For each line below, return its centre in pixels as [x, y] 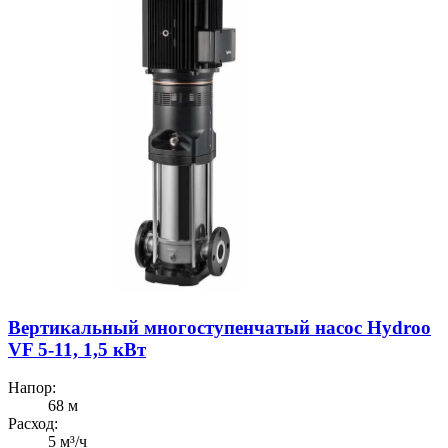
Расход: [33, 424]
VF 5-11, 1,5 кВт [77, 349]
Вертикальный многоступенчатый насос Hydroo [219, 327]
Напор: [32, 388]
